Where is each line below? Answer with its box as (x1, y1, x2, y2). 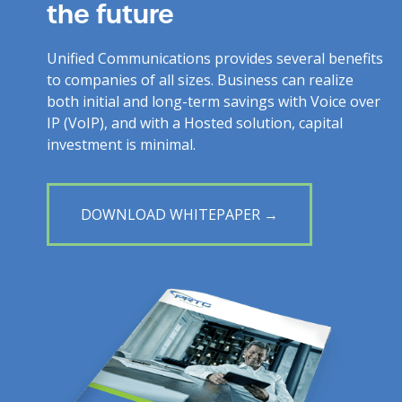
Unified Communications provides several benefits (47, 48, 384, 68)
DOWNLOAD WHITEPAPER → (81, 204, 279, 224)
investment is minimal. (47, 134, 197, 154)
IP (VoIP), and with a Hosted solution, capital (47, 112, 344, 133)
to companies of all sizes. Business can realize (47, 69, 354, 90)
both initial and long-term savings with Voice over (47, 91, 381, 111)
